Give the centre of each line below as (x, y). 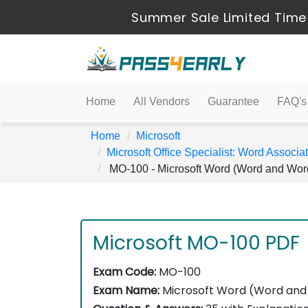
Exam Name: (126, 290)
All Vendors (162, 101)
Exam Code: (124, 272)
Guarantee (233, 101)
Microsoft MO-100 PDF (196, 243)
